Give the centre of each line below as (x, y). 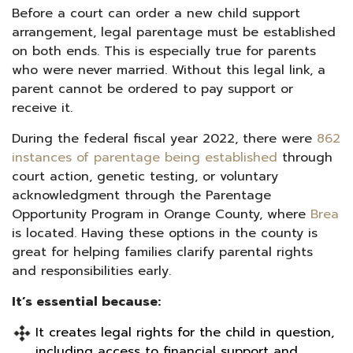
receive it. (42, 108)
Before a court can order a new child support (156, 13)
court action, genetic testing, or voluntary (145, 176)
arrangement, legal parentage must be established (174, 32)
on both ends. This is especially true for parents (164, 51)
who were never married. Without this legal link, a (169, 70)
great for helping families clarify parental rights (162, 252)
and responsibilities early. (91, 271)
